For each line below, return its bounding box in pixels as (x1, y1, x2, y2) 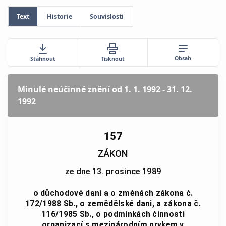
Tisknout (100, 54, 125, 62)
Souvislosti (90, 12, 124, 21)
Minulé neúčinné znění (18, 83, 110, 95)
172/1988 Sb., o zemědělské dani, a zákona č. (25, 199, 201, 208)
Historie (47, 12, 72, 21)
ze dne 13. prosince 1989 (65, 166, 161, 176)
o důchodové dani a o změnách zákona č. (33, 188, 193, 198)
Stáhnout (30, 54, 55, 62)
